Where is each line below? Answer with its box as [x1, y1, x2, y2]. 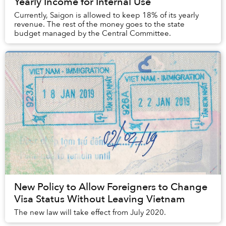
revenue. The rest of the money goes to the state [14, 19, 185, 30]
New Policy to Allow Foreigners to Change [14, 180, 207, 194]
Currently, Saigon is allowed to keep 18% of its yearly [14, 10, 199, 21]
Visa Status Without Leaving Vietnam [14, 192, 185, 206]
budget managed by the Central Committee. [14, 28, 171, 39]
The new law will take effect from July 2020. [14, 207, 166, 218]
